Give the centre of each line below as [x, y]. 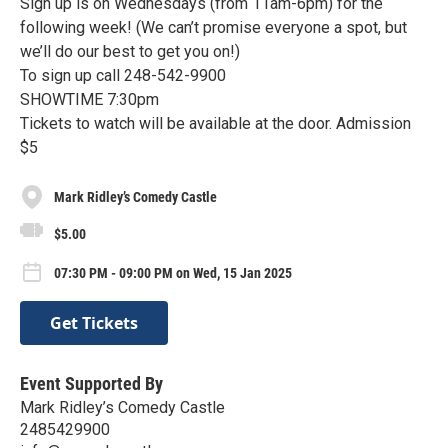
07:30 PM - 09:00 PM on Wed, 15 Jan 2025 [173, 273]
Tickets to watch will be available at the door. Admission [215, 123]
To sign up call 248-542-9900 [123, 75]
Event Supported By [91, 383]
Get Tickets [94, 322]
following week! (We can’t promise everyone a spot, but [213, 27]
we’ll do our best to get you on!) [130, 51]
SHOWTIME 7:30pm [89, 99]
